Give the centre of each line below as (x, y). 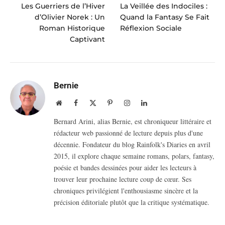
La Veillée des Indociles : (164, 6)
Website (73, 102)
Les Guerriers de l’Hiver (63, 6)
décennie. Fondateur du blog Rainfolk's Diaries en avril (132, 144)
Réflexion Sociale (151, 28)
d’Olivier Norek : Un (70, 17)
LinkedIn (160, 102)
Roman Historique (72, 28)
